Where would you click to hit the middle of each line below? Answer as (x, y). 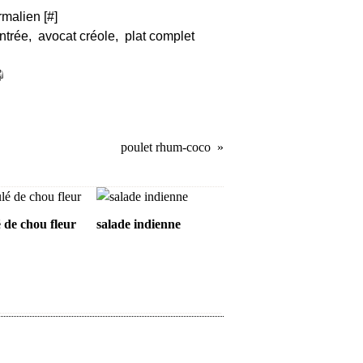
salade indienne (138, 224)
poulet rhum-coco (166, 147)
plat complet (160, 36)
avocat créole (77, 36)
